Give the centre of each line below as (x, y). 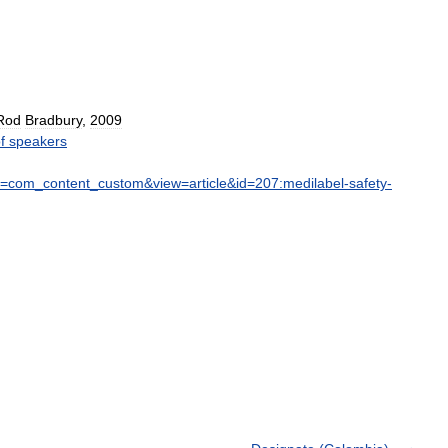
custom (121, 182)
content (66, 182)
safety (368, 182)
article (208, 182)
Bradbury (53, 119)
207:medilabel (299, 182)
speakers (38, 140)
